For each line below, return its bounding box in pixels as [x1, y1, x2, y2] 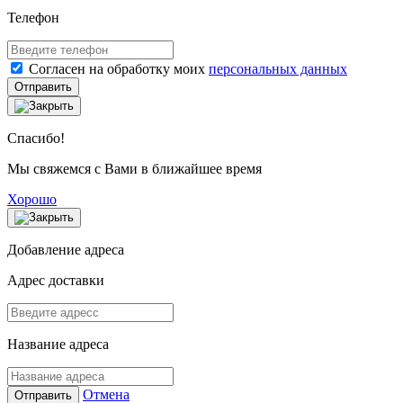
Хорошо [7, 191, 57, 207]
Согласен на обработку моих [29, 60, 209, 76]
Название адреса [7, 336, 109, 352]
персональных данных [209, 60, 347, 76]
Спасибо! [7, 130, 65, 146]
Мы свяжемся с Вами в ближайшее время [7, 160, 262, 176]
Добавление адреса [7, 241, 124, 257]
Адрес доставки [7, 272, 104, 288]
